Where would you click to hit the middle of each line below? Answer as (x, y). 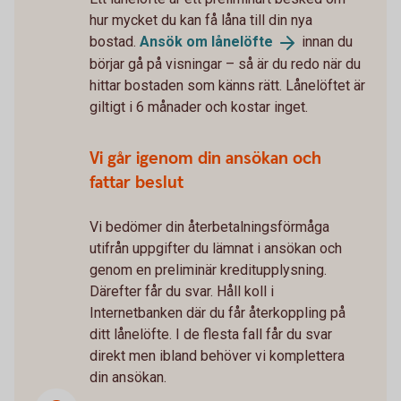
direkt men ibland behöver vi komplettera (217, 356)
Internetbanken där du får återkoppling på (218, 313)
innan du (325, 42)
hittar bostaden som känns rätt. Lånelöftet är (227, 86)
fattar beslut (137, 183)
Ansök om (175, 42)
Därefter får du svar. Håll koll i (182, 292)
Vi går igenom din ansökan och (205, 159)
